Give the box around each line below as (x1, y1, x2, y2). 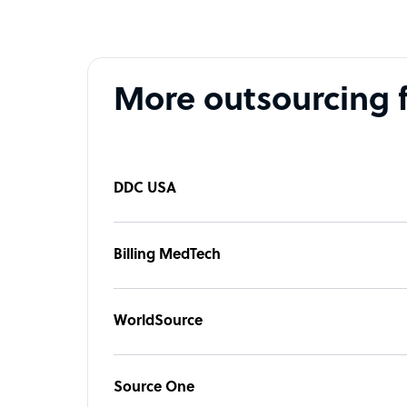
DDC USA (114, 180, 176, 197)
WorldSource (114, 313, 203, 330)
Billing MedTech (114, 246, 221, 263)
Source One (114, 379, 194, 396)
